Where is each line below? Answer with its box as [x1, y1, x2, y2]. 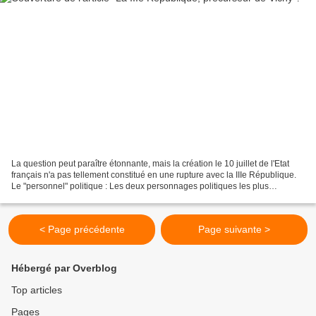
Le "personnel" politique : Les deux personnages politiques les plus [11, 181, 269, 191]
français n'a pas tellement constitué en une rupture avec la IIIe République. [11, 169, 296, 180]
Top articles [11, 284, 62, 296]
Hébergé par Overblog [11, 262, 117, 274]
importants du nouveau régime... [11, 192, 135, 202]
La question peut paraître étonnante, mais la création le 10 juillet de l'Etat [11, 158, 289, 169]
